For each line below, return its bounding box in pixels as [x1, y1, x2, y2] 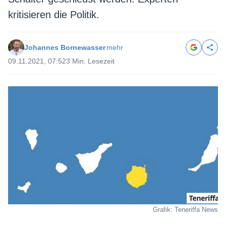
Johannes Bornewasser [24, 43, 105, 51]
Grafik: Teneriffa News [153, 206, 218, 213]
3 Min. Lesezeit [66, 57, 115, 65]
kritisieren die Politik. [8, 9, 99, 20]
